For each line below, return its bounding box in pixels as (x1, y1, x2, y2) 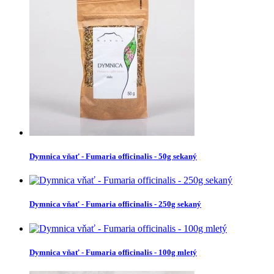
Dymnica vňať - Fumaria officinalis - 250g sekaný (29, 199, 201, 209)
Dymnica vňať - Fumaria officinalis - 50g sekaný (29, 152, 197, 161)
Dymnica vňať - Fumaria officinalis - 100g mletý (29, 247, 197, 257)
